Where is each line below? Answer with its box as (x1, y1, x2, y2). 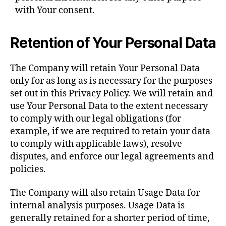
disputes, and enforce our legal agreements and (10, 150, 214, 162)
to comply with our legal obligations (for (10, 112, 181, 125)
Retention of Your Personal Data (10, 34, 216, 51)
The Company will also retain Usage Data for (10, 187, 200, 199)
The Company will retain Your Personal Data (10, 62, 200, 74)
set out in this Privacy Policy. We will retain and (10, 87, 213, 99)
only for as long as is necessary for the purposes (10, 75, 212, 87)
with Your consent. (15, 4, 95, 16)
